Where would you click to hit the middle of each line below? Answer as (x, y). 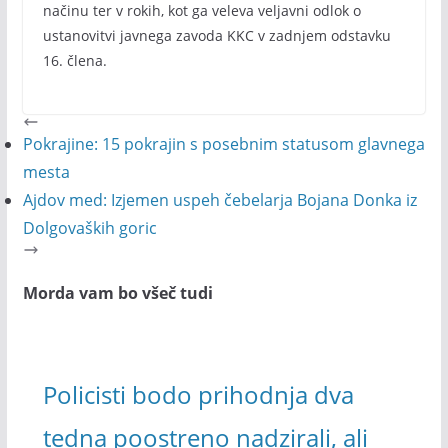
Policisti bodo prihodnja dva (198, 394)
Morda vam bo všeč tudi (117, 293)
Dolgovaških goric (89, 228)
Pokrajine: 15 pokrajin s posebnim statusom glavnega (223, 144)
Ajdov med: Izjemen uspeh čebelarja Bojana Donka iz (219, 200)
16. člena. (74, 60)
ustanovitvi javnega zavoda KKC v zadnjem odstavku (216, 35)
